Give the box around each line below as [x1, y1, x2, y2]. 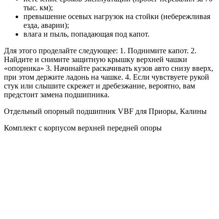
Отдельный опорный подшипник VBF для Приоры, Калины [4, 107, 207, 115]
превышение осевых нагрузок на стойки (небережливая [23, 12, 210, 21]
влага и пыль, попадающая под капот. [23, 29, 150, 38]
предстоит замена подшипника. [4, 90, 109, 99]
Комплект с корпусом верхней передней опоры [4, 123, 162, 132]
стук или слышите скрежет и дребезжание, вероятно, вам [4, 81, 195, 90]
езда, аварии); [23, 21, 69, 29]
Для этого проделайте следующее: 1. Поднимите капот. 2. [4, 46, 197, 55]
